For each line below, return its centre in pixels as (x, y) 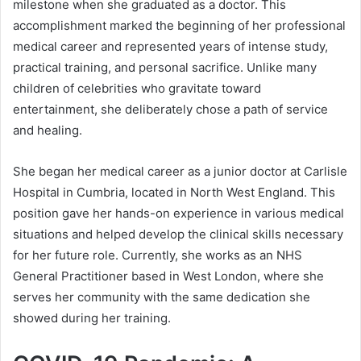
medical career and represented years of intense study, (170, 47)
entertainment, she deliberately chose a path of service (170, 110)
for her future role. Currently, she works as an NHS (158, 255)
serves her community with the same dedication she (162, 297)
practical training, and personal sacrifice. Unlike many (165, 68)
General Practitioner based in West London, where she (168, 276)
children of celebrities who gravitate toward (137, 89)
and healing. (48, 131)
